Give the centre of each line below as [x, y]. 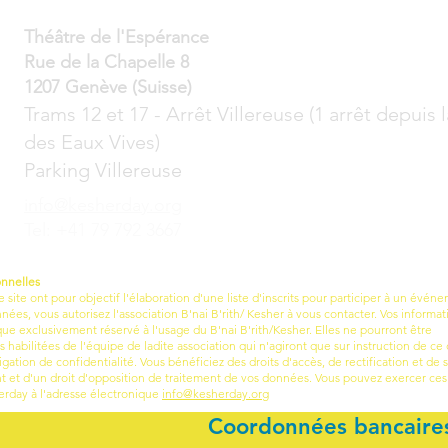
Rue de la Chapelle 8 [106, 62]
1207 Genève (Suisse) [108, 87]
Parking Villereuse [103, 170]
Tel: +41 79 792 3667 [103, 230]
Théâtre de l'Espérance [116, 37]
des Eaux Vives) [92, 142]
